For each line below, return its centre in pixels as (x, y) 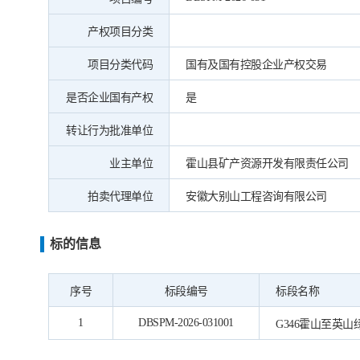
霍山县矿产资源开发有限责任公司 (267, 164)
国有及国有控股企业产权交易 (256, 65)
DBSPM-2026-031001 (186, 323)
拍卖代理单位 (120, 196)
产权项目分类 (120, 32)
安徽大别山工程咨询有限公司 (256, 196)
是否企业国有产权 (109, 98)
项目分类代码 (120, 65)
